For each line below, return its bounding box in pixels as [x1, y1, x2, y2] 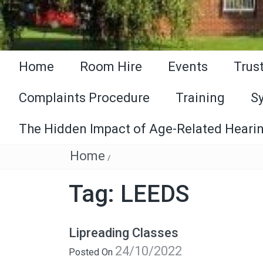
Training [176, 90, 225, 106]
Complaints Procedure [19, 90, 150, 106]
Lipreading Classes [69, 225, 178, 241]
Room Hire [80, 59, 142, 75]
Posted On [69, 247, 115, 258]
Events [168, 59, 208, 75]
